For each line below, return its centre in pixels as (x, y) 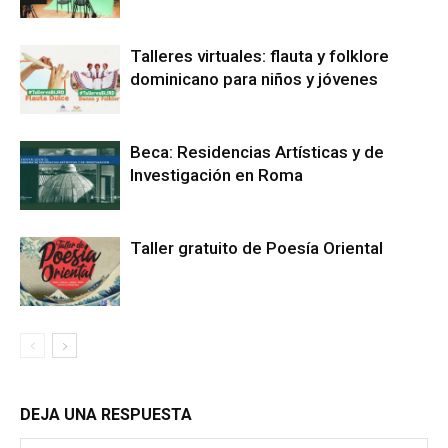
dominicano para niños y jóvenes (254, 78)
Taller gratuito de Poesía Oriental (256, 247)
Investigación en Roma (216, 174)
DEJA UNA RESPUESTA (106, 414)
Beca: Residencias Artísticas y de (257, 151)
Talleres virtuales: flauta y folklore (259, 55)
